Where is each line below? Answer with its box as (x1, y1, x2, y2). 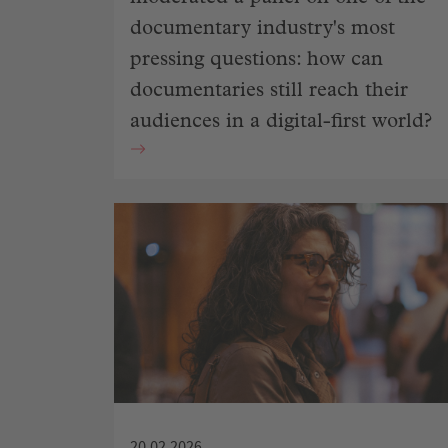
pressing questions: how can (130, 50, 383, 71)
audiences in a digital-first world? (130, 112, 432, 133)
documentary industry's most (130, 19, 395, 40)
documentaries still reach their (130, 81, 408, 102)
